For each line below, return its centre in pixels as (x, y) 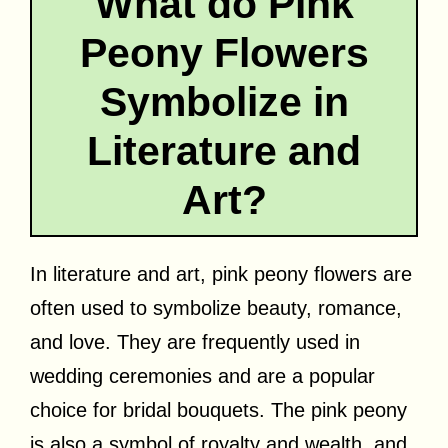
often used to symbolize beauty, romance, (216, 307)
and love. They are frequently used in (195, 341)
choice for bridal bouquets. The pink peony (218, 409)
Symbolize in (224, 101)
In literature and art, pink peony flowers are (221, 273)
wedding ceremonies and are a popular (202, 375)
